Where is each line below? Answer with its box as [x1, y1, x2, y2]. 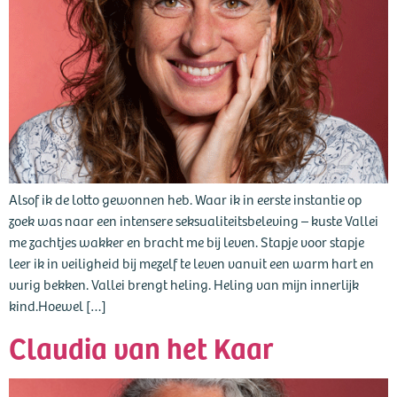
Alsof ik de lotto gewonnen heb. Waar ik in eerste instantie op [9, 190, 362, 209]
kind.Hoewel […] [9, 296, 106, 315]
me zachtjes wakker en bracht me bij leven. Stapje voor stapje [9, 232, 364, 252]
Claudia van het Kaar [9, 325, 274, 367]
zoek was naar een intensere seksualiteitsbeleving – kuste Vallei [9, 211, 378, 230]
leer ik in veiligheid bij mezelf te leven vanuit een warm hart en [9, 253, 374, 273]
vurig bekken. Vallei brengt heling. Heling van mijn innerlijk [9, 275, 359, 294]
